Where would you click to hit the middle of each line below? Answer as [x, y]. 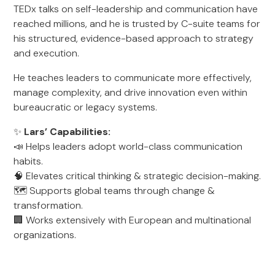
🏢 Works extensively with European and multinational [133, 220]
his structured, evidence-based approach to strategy [134, 38]
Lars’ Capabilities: [68, 132]
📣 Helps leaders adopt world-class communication [128, 146]
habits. [29, 161]
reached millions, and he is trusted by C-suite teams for [137, 24]
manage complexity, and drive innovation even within [131, 92]
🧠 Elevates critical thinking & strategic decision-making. [137, 176]
